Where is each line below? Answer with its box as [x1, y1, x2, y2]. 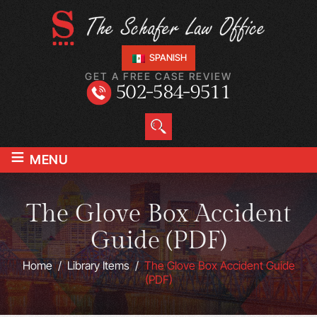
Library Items [67, 258, 129, 272]
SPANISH [147, 52, 187, 64]
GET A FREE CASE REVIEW [85, 69, 232, 82]
